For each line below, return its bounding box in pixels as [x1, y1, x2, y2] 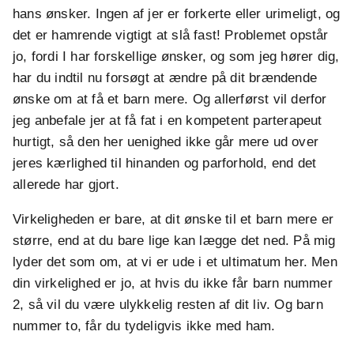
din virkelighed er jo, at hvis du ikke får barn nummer [13, 276, 333, 292]
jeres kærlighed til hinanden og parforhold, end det [13, 156, 317, 171]
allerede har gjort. [13, 177, 119, 193]
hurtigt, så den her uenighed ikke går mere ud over [13, 134, 319, 150]
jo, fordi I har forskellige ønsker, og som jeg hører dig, [13, 49, 340, 65]
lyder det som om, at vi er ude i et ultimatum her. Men [13, 254, 337, 270]
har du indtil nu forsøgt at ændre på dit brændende [13, 70, 318, 86]
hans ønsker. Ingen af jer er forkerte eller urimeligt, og [13, 6, 341, 22]
